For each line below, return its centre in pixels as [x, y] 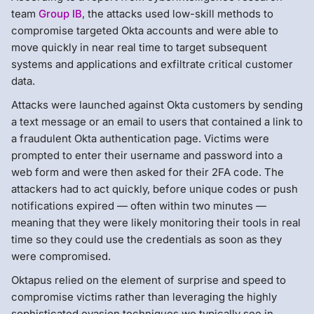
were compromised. [61, 256]
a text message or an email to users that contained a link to [157, 121]
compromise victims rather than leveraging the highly [144, 296]
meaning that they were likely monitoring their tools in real [156, 222]
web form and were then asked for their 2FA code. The [148, 172]
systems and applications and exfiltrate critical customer [152, 64]
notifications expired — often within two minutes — [139, 205]
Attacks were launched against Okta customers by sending [157, 104]
